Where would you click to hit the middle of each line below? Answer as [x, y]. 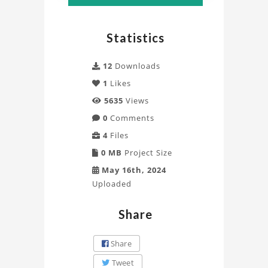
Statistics [135, 38]
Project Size [147, 153]
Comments [131, 118]
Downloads [136, 66]
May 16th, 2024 [133, 170]
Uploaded [112, 184]
